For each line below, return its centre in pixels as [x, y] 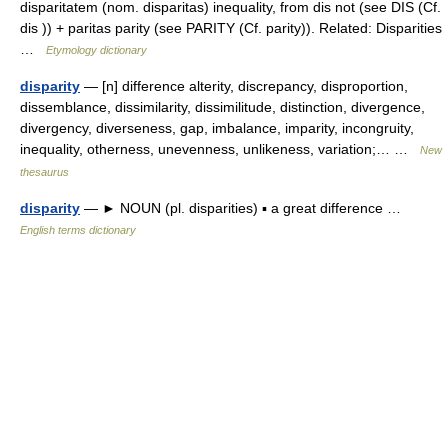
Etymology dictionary [96, 50]
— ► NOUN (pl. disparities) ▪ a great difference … [244, 208]
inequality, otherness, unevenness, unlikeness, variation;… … [220, 149]
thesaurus [44, 172]
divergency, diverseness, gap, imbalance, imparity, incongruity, [217, 128]
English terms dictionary [78, 230]
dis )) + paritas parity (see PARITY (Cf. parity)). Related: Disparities [231, 28]
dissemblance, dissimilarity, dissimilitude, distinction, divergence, [222, 107]
